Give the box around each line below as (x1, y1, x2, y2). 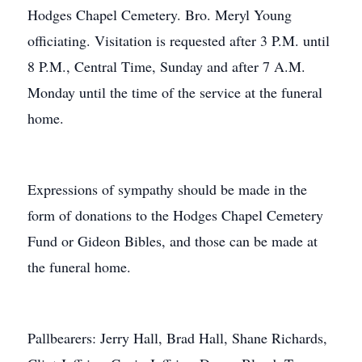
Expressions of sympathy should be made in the (27, 179, 307, 199)
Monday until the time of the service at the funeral (27, 82, 322, 102)
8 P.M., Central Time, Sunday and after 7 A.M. (27, 57, 305, 76)
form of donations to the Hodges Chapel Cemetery (27, 205, 323, 225)
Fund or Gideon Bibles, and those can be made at (27, 231, 318, 250)
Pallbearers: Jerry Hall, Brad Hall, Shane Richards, (27, 328, 327, 347)
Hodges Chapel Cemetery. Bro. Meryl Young (27, 5, 292, 24)
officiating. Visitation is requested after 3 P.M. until (27, 31, 330, 50)
